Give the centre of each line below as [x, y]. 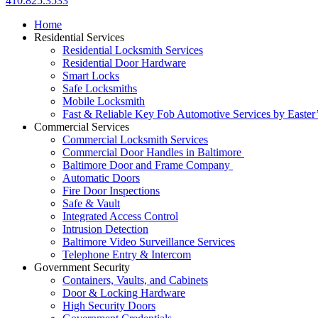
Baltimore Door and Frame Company [148, 165]
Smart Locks [91, 76]
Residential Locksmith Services [133, 50]
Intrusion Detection [105, 229]
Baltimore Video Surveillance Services [149, 242]
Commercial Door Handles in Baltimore [153, 152]
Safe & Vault [91, 203]
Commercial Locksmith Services [135, 139]
